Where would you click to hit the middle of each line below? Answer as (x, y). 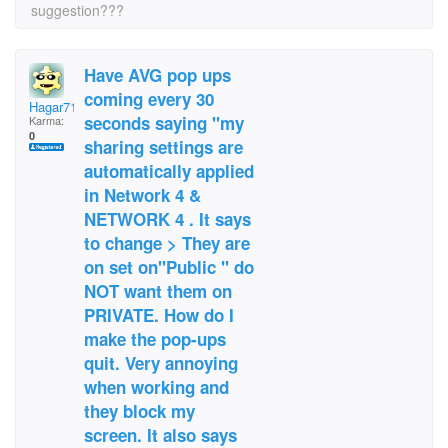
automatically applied (169, 171)
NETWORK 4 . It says (167, 219)
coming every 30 (149, 99)
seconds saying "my (164, 123)
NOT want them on (158, 291)
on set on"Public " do (169, 267)
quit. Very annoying (161, 363)
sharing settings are (163, 147)
